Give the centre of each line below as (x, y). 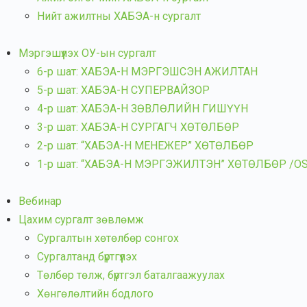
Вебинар (40, 201)
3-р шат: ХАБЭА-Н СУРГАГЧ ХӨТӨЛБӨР (138, 127)
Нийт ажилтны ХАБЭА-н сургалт (119, 16)
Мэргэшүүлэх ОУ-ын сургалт (87, 53)
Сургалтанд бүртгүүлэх (87, 257)
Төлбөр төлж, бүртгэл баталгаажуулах (131, 275)
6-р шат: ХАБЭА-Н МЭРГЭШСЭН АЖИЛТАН (147, 72)
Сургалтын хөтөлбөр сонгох (108, 238)
